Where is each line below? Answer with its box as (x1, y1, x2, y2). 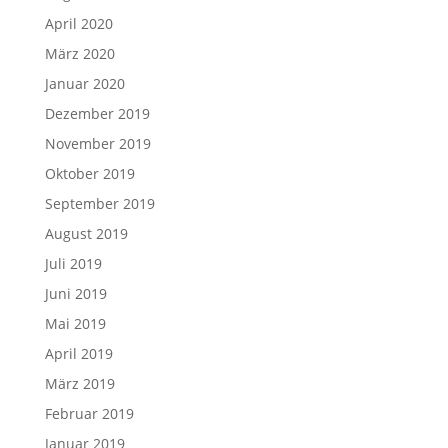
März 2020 (44, 44, 115, 63)
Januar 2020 (44, 74, 125, 93)
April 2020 (44, 14, 113, 33)
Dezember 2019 (44, 104, 150, 123)
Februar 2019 (44, 404, 134, 423)
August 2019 (44, 224, 128, 243)
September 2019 (44, 194, 155, 213)
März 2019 (44, 374, 115, 393)
